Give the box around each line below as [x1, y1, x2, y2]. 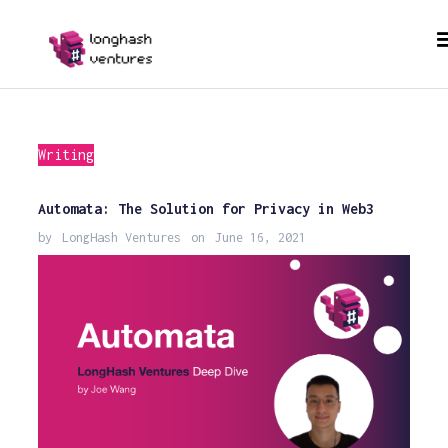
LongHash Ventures [61, 230, 181, 245]
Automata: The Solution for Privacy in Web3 [37, 200, 374, 217]
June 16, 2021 [214, 230, 306, 245]
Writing [37, 146, 94, 163]
